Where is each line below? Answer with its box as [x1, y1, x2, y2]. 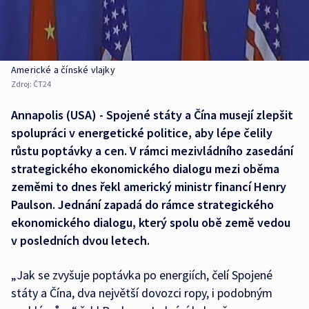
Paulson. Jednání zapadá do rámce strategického [11, 197, 274, 213]
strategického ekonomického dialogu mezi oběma [11, 161, 279, 177]
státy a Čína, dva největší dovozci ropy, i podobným [11, 285, 272, 301]
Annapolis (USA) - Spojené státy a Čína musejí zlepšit [11, 107, 293, 123]
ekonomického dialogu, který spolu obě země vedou [11, 215, 290, 231]
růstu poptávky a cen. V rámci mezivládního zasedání [11, 143, 293, 159]
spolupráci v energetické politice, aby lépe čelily [11, 125, 272, 141]
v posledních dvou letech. [11, 232, 150, 249]
